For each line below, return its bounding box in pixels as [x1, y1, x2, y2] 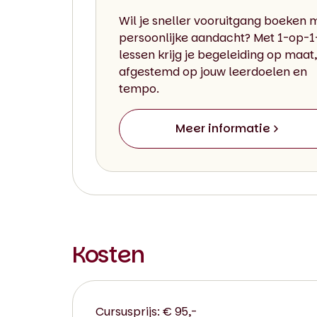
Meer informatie [175, 120, 271, 137]
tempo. [119, 80, 159, 97]
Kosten [72, 238, 144, 270]
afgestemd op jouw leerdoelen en [119, 63, 307, 80]
